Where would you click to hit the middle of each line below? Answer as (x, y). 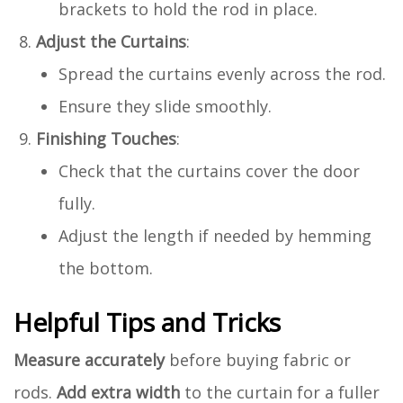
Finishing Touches (106, 138)
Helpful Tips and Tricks (147, 322)
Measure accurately (89, 359)
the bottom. (106, 268)
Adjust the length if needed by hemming (215, 235)
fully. (77, 203)
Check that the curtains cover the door (209, 170)
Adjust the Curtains (111, 41)
